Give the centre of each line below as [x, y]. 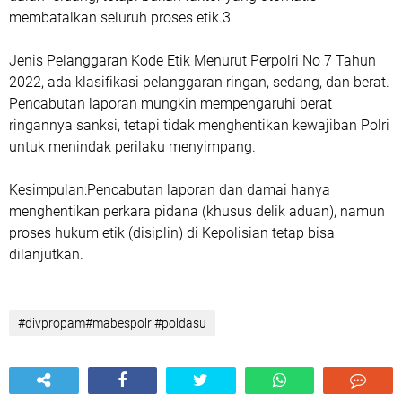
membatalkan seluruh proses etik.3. [123, 18]
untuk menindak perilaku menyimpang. [132, 147]
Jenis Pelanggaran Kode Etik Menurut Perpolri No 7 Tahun [192, 61]
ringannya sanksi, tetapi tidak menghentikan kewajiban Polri [199, 126]
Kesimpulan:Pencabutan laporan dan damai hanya [170, 190]
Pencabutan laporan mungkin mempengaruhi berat [170, 104]
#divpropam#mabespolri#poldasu [112, 323]
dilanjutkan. [46, 255]
